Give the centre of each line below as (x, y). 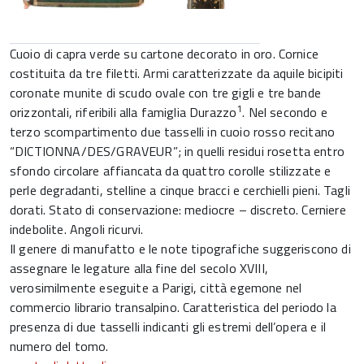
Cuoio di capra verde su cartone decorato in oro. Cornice (164, 54)
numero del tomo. (59, 346)
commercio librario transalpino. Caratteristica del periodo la (173, 307)
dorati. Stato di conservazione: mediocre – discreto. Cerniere (178, 210)
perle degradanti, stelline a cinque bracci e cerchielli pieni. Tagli (180, 190)
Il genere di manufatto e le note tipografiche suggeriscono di (180, 249)
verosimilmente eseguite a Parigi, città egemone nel (156, 288)
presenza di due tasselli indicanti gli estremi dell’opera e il (168, 327)
